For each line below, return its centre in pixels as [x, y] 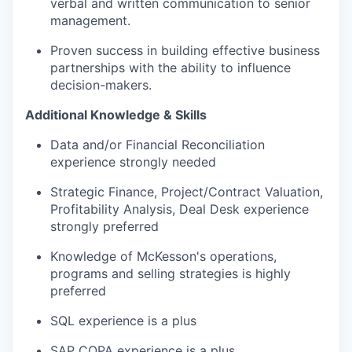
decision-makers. [101, 84]
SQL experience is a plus [123, 320]
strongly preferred [104, 226]
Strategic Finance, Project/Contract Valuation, [187, 191]
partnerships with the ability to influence [170, 67]
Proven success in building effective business [185, 50]
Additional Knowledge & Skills [116, 114]
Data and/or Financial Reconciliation [158, 144]
